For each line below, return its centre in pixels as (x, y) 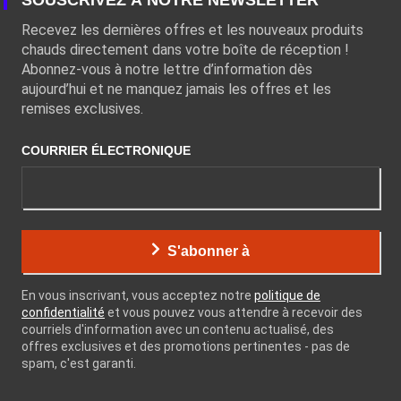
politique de (287, 295)
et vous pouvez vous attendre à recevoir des (234, 312)
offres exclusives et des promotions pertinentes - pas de (186, 346)
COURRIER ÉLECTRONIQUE (106, 151)
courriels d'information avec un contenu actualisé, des (178, 329)
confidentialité (63, 312)
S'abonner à (209, 251)
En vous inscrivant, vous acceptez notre (138, 295)
